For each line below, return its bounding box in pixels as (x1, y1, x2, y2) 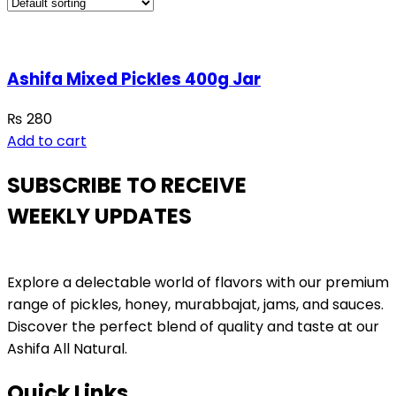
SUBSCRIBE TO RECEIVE (7, 171, 247, 201)
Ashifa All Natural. (7, 339, 127, 360)
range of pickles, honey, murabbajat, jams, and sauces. (7, 294, 384, 316)
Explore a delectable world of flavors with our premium (7, 272, 389, 293)
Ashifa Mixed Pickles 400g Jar (7, 66, 261, 91)
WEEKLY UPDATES (7, 202, 192, 232)
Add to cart (7, 131, 87, 152)
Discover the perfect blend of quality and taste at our (7, 316, 379, 338)
